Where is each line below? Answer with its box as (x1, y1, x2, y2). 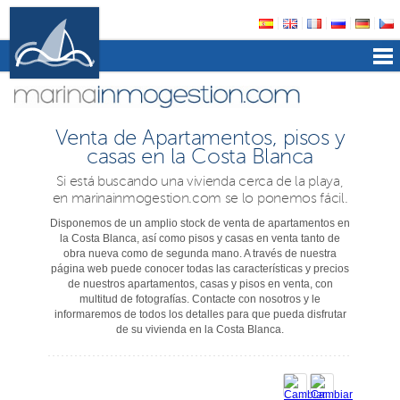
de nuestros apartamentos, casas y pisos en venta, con (67, 278, 333, 290)
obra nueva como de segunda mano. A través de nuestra (63, 247, 337, 260)
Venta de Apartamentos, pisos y (54, 126, 346, 150)
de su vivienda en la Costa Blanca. (116, 323, 284, 336)
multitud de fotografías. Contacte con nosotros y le (79, 293, 321, 305)
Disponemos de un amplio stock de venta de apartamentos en (50, 217, 350, 229)
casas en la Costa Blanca (87, 145, 313, 169)
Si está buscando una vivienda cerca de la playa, (56, 173, 344, 189)
